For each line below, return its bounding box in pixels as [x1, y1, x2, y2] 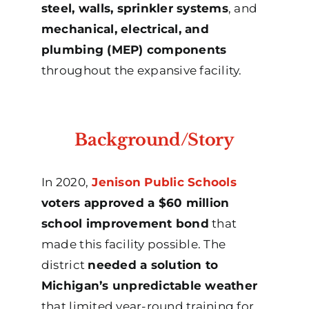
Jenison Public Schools [92, 175, 237, 190]
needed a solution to [88, 258, 219, 272]
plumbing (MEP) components [41, 43, 227, 57]
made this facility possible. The [41, 237, 226, 252]
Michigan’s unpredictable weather [41, 279, 258, 293]
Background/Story [74, 130, 235, 150]
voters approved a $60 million [41, 196, 230, 210]
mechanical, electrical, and [41, 22, 209, 37]
